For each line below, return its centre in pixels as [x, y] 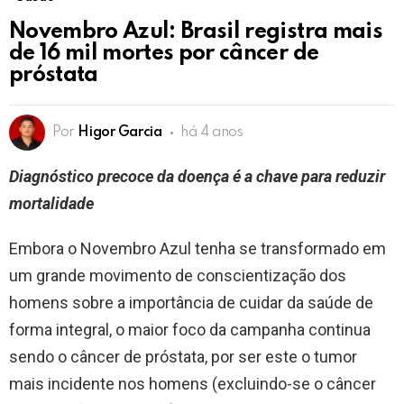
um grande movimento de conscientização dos [178, 276]
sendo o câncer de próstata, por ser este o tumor [183, 357]
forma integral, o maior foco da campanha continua [190, 330]
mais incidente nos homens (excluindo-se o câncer [193, 384]
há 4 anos [212, 133]
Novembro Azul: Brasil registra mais [196, 32]
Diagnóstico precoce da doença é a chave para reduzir [197, 177]
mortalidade [51, 204]
